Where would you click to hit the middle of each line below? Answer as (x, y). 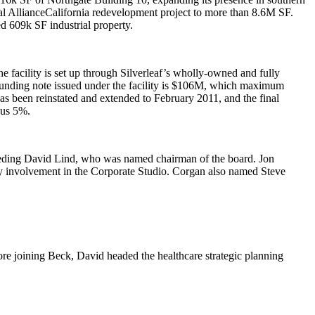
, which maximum (244, 85)
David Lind (50, 159)
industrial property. (91, 25)
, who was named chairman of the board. (167, 159)
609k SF (30, 25)
